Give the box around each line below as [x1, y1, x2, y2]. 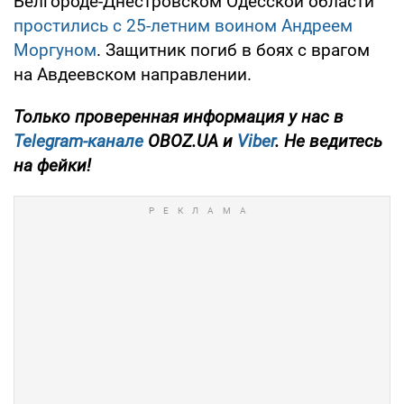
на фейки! [14, 155, 91, 177]
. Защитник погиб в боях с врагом [96, 40, 370, 61]
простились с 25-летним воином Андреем [14, 15, 353, 37]
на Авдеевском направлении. [14, 64, 252, 86]
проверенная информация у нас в [75, 106, 344, 128]
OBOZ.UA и [143, 131, 237, 152]
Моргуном [14, 40, 96, 61]
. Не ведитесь [275, 131, 382, 152]
